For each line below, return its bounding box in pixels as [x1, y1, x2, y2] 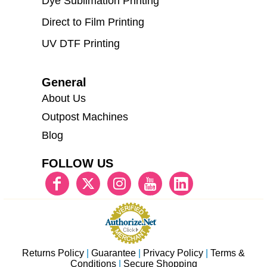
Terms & [210, 248, 245, 259]
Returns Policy [22, 248, 84, 259]
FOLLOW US [42, 157, 114, 170]
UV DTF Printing [42, 38, 120, 50]
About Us [42, 92, 86, 105]
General [42, 76, 87, 89]
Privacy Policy [143, 248, 203, 259]
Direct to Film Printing [42, 16, 145, 29]
